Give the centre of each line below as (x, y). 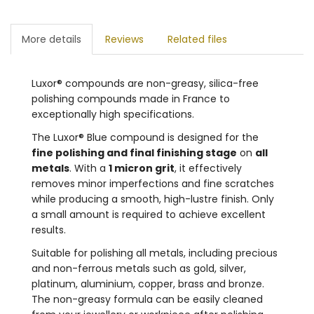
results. (49, 230)
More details (52, 39)
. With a (89, 168)
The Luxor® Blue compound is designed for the (145, 137)
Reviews (124, 39)
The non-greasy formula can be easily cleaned (147, 299)
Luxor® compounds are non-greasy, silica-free (145, 83)
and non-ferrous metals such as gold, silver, (139, 268)
